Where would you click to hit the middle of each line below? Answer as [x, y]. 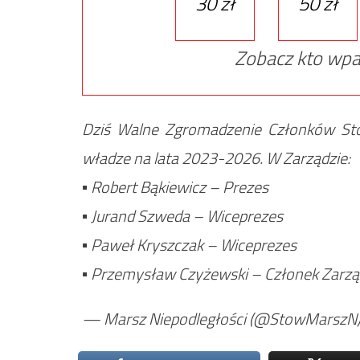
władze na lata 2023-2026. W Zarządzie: [216, 157]
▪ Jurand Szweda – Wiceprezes [182, 215]
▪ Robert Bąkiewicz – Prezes [175, 186]
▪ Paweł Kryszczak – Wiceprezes [189, 244]
